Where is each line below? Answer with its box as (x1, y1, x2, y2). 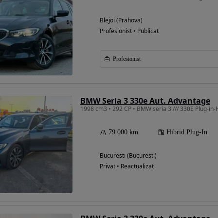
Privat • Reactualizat (100, 162, 154, 171)
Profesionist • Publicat (100, 27, 159, 36)
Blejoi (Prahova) (100, 16, 143, 25)
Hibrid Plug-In (166, 128, 207, 136)
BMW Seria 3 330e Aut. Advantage (80, 95, 210, 107)
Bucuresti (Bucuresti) (100, 151, 157, 160)
